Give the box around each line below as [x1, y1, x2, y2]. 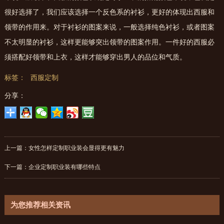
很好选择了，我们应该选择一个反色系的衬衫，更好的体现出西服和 [4, 8, 214, 16]
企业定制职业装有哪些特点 [28, 163, 100, 171]
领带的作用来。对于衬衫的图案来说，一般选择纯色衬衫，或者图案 [4, 23, 214, 31]
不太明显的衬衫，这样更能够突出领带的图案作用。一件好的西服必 [4, 38, 214, 46]
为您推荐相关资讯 [10, 201, 70, 209]
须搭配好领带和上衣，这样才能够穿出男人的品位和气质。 [4, 53, 186, 61]
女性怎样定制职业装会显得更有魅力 [28, 144, 124, 152]
